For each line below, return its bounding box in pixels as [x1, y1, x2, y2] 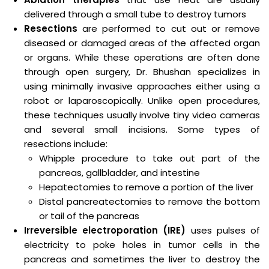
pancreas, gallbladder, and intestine [39, 166, 200, 179]
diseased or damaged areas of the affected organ [24, 37, 260, 49]
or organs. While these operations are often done [24, 51, 260, 64]
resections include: [24, 138, 107, 150]
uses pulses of [186, 224, 261, 237]
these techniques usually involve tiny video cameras [24, 109, 260, 121]
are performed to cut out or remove [77, 22, 260, 35]
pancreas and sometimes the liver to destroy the [24, 253, 260, 265]
